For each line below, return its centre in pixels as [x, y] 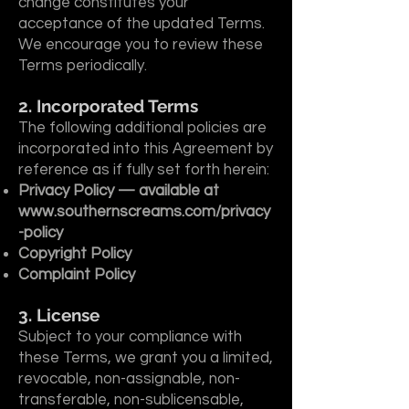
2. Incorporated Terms [108, 106]
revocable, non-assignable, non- [129, 379]
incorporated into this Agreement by [146, 149]
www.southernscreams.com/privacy [144, 212]
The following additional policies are [142, 128]
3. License [59, 315]
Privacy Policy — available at [119, 191]
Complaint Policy [77, 275]
